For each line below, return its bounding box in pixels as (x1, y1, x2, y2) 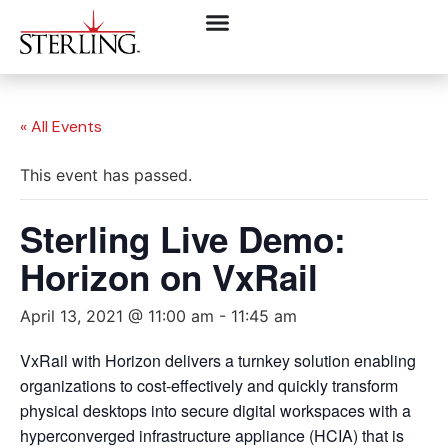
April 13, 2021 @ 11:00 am (20, 305, 214, 326)
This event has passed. (20, 164, 192, 185)
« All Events (20, 115, 102, 137)
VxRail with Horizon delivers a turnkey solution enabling (20, 348, 416, 372)
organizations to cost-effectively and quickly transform (20, 373, 398, 397)
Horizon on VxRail (20, 251, 318, 302)
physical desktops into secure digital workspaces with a (20, 398, 411, 422)
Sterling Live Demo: (20, 213, 346, 264)
